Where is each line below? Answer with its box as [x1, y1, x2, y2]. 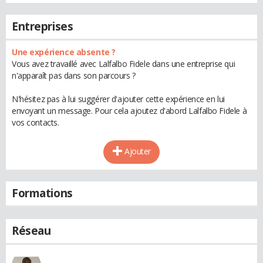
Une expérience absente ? [12, 46, 116, 58]
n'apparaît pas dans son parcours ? [12, 70, 136, 81]
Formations [12, 186, 73, 201]
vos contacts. [12, 117, 59, 128]
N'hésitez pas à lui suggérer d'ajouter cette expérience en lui [12, 93, 225, 104]
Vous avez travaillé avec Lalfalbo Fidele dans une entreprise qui [12, 58, 235, 69]
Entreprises [12, 19, 73, 34]
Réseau [12, 223, 51, 238]
